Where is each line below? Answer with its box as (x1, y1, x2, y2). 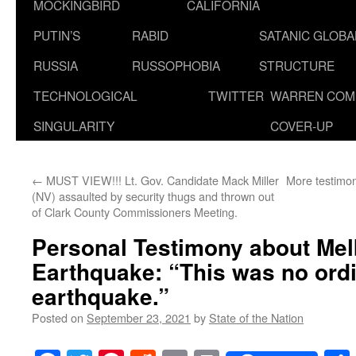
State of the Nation (209, 309, 304, 326)
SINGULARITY (33, 117, 114, 134)
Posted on (32, 309, 83, 326)
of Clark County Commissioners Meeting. (32, 203, 238, 220)
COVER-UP (270, 117, 333, 134)
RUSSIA (33, 56, 78, 74)
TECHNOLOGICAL (33, 87, 137, 104)
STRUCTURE (259, 56, 335, 74)
